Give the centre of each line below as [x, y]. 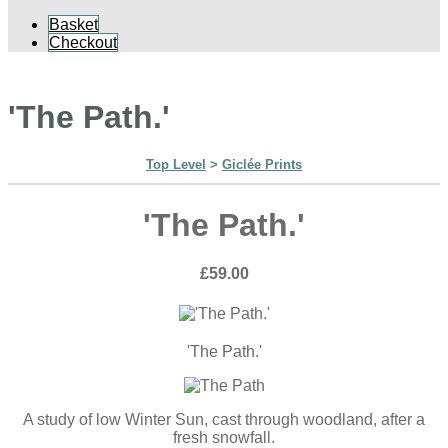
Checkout [83, 42]
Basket [73, 24]
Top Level [176, 165]
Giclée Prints [262, 165]
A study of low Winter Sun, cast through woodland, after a [224, 420]
